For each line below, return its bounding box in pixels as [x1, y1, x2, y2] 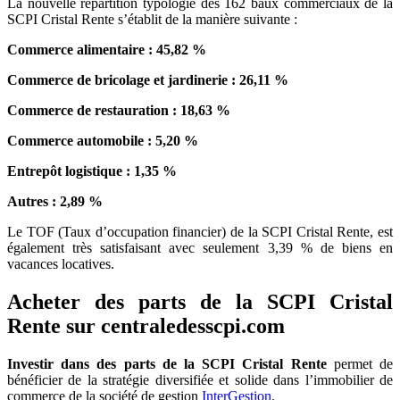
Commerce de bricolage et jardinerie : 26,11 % [7, 71, 288, 87]
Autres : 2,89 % [7, 193, 103, 209]
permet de [326, 355, 394, 371]
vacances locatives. [7, 255, 114, 271]
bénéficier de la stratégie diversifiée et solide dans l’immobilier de [7, 371, 393, 387]
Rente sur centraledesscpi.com [7, 313, 285, 337]
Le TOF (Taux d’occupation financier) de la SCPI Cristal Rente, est [7, 223, 393, 239]
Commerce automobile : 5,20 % [7, 132, 198, 148]
